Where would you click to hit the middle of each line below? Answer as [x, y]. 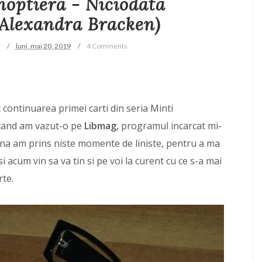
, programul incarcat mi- [169, 126]
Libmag [100, 126]
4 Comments [107, 46]
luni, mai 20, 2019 [43, 46]
